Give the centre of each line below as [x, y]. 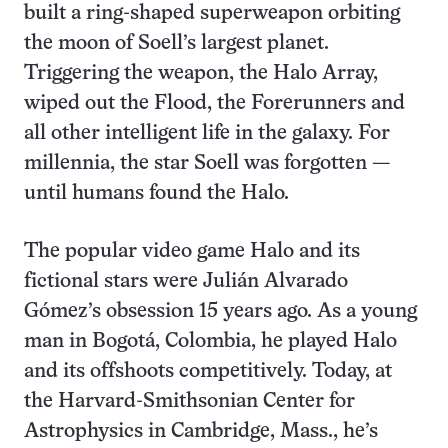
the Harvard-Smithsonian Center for [189, 401]
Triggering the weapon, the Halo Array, [201, 73]
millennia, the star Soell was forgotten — [207, 163]
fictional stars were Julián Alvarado [186, 281]
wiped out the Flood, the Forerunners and [214, 103]
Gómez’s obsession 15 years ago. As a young [220, 311]
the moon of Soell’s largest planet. [176, 43]
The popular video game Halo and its [192, 251]
